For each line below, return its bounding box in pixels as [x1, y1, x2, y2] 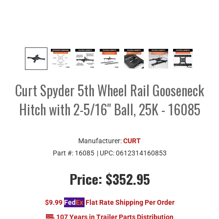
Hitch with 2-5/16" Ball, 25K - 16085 [19, 99, 200, 119]
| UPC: [96, 149, 116, 157]
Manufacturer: [78, 136, 123, 145]
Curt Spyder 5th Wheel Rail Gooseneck [15, 80, 204, 100]
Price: [69, 168, 102, 189]
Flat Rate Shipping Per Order [85, 198, 175, 206]
